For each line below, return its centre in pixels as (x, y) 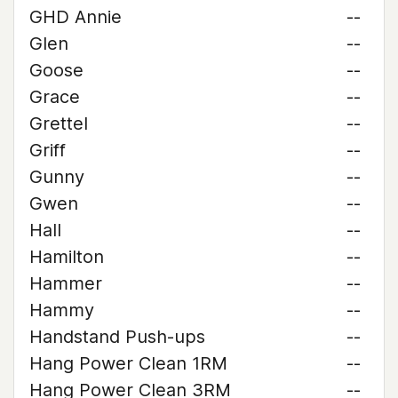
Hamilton (67, 257)
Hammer (66, 283)
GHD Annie (76, 17)
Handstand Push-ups (117, 337)
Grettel (59, 123)
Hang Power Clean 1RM (128, 363)
